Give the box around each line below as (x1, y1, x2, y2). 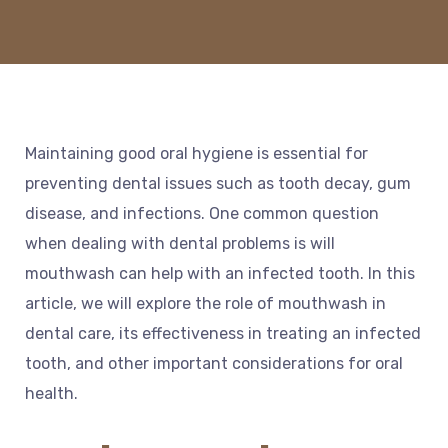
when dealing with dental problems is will (25, 234, 335, 254)
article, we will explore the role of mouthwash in (25, 294, 386, 314)
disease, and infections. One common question (25, 204, 379, 224)
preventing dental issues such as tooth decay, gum (25, 174, 411, 194)
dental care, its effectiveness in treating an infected (25, 324, 421, 344)
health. (25, 384, 78, 404)
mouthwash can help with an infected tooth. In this (25, 264, 415, 284)
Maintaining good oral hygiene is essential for (25, 144, 368, 164)
